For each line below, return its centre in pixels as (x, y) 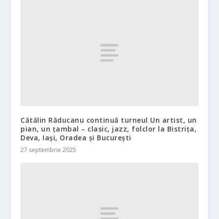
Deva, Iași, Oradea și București (76, 137)
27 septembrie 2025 (49, 150)
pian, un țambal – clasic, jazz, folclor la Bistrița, (109, 129)
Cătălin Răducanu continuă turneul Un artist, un (109, 120)
